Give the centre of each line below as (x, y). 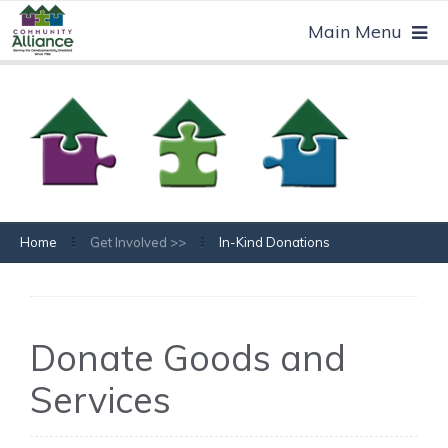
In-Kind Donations (274, 241)
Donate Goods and (188, 357)
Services (100, 399)
